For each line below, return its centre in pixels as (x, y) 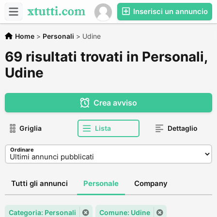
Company (151, 183)
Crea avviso (115, 103)
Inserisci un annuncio (170, 11)
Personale (101, 183)
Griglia (31, 128)
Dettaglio (182, 128)
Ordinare (22, 150)
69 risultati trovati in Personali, (106, 57)
